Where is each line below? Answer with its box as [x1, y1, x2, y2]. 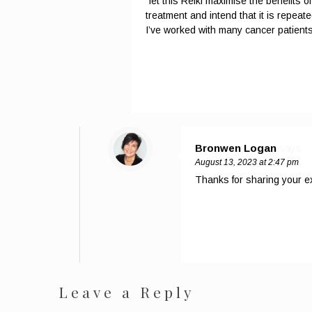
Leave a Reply [58, 281, 195, 302]
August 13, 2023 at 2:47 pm [195, 157, 299, 167]
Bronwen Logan [195, 141, 276, 154]
